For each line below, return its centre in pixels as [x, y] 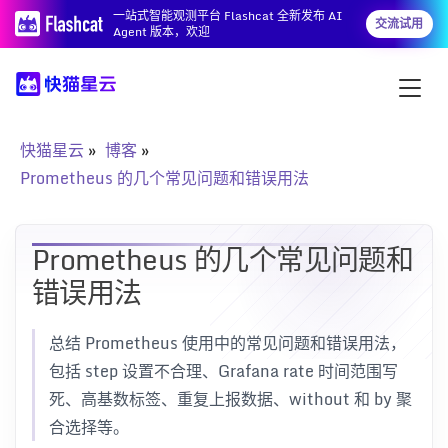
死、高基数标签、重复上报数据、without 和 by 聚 [230, 399]
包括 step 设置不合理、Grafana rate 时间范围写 [223, 371]
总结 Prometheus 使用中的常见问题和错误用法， [227, 343]
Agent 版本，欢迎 [162, 31]
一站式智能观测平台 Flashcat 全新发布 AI [228, 15]
